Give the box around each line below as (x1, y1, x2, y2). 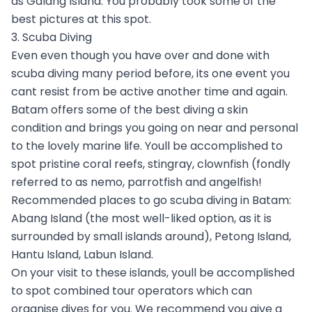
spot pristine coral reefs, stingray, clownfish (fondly (11, 155, 290, 172)
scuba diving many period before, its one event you (11, 65, 290, 81)
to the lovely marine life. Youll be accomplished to (11, 137, 283, 154)
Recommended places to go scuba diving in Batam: (11, 192, 291, 208)
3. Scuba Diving (11, 29, 92, 45)
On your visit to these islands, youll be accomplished (11, 264, 295, 281)
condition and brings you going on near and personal (11, 119, 298, 136)
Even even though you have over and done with (11, 47, 270, 63)
